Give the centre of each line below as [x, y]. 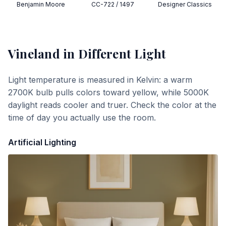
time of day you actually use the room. [82, 118]
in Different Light [113, 53]
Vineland [34, 53]
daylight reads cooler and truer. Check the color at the [112, 105]
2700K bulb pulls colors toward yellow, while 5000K [108, 92]
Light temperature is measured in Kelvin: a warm [100, 80]
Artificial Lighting [42, 142]
